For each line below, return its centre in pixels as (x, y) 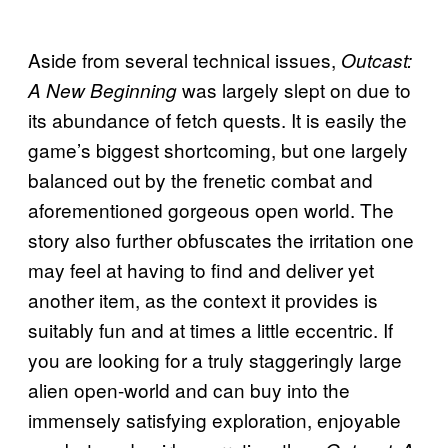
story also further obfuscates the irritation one (221, 239)
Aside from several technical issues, (184, 59)
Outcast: (376, 59)
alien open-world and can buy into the (189, 389)
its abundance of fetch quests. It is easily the (217, 119)
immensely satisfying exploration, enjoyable (214, 419)
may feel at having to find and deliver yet (201, 269)
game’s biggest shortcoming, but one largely (218, 149)
